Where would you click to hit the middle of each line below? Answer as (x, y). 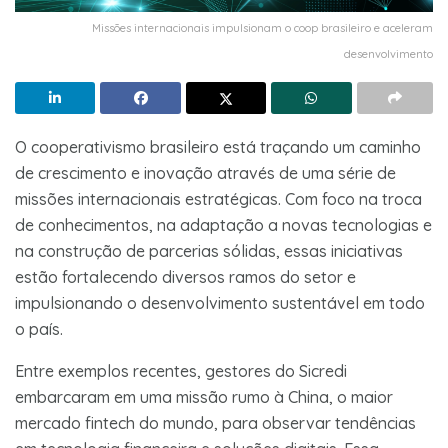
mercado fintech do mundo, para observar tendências (215, 422)
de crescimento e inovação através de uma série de (205, 172)
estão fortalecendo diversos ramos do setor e (185, 276)
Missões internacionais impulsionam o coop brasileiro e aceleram (262, 27)
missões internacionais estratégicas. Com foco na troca (218, 198)
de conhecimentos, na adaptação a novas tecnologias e (223, 224)
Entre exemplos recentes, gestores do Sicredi (181, 370)
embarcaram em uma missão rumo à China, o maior (204, 396)
